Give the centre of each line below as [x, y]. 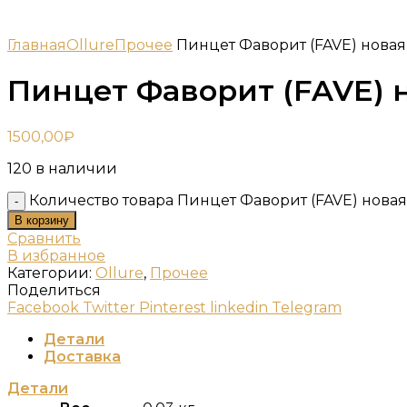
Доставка [82, 356]
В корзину [42, 220]
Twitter [109, 307]
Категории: [51, 273]
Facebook [43, 307]
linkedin [239, 307]
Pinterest [173, 307]
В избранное [56, 255]
